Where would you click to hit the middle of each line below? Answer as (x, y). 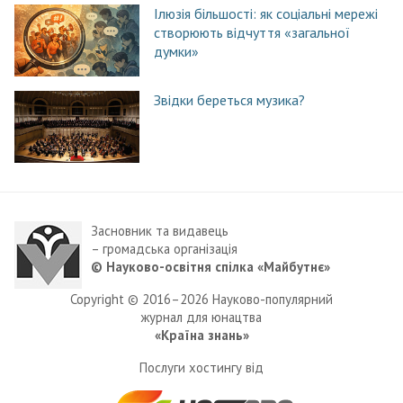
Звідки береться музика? (229, 99)
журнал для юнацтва (201, 317)
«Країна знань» (201, 335)
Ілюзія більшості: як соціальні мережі (265, 13)
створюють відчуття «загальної (251, 32)
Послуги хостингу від (201, 367)
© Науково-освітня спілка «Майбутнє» (210, 266)
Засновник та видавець (160, 230)
